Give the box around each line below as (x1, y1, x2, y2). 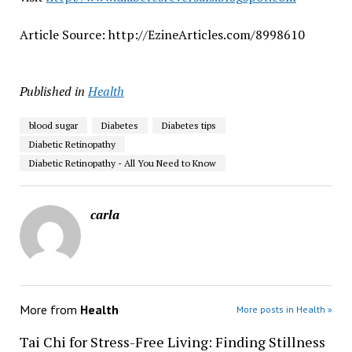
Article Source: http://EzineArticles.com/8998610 (19, 25, 305, 43)
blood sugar (28, 119, 78, 131)
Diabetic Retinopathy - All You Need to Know (28, 156, 216, 169)
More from (19, 301, 80, 317)
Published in (19, 82, 85, 100)
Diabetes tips (161, 119, 216, 131)
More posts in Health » (236, 302, 333, 315)
